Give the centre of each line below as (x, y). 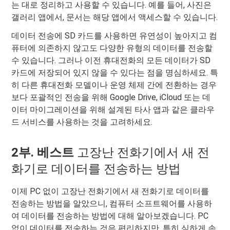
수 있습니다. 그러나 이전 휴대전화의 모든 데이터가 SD (111, 61)
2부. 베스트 (44, 153)
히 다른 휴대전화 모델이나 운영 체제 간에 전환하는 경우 (114, 85)
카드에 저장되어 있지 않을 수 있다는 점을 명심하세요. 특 (115, 73)
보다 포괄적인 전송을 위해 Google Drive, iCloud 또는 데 (111, 98)
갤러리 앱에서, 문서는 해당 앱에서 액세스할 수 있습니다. (115, 17)
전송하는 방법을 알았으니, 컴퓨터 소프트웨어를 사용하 (112, 204)
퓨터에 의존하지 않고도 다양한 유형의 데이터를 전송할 (112, 48)
